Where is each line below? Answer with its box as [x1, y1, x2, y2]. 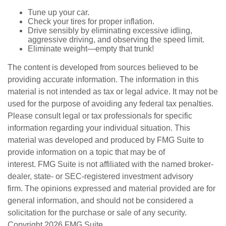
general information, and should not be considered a [8, 196, 193, 205]
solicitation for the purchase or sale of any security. [8, 208, 187, 217]
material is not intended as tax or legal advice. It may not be [8, 87, 218, 96]
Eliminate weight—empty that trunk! [28, 44, 154, 53]
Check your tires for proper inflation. [28, 17, 154, 26]
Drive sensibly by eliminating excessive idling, [28, 26, 192, 35]
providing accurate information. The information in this [8, 75, 199, 84]
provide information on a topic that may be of [8, 148, 165, 156]
